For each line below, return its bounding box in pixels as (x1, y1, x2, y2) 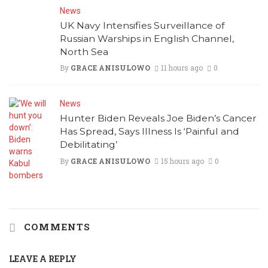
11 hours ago (160, 63, 203, 73)
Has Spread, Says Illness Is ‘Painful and (60, 126, 239, 138)
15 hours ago (160, 156, 204, 166)
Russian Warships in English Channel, (60, 33, 234, 45)
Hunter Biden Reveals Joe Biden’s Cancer (60, 112, 257, 124)
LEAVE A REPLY (9, 253, 77, 265)
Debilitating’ (60, 139, 117, 151)
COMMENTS (20, 221, 91, 233)
